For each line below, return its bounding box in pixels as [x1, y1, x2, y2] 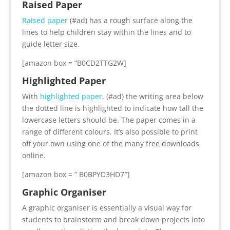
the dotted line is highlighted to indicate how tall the [22, 103, 203, 113]
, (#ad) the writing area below [102, 91, 203, 101]
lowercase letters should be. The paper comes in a [22, 114, 196, 125]
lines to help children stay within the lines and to [22, 27, 191, 37]
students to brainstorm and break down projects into [22, 214, 205, 224]
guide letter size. [22, 39, 80, 49]
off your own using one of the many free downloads [22, 138, 199, 148]
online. [22, 150, 46, 160]
